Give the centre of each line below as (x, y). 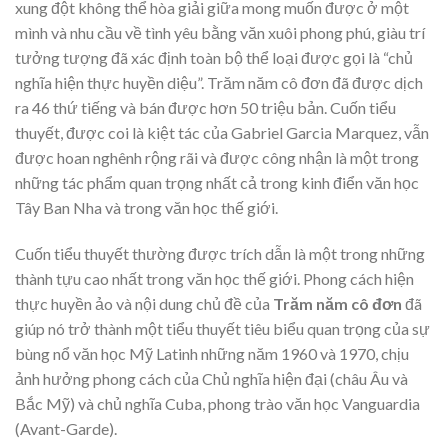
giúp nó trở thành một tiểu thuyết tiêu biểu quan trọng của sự (222, 328)
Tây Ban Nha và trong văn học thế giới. (146, 207)
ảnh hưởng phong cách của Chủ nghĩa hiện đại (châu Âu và (211, 378)
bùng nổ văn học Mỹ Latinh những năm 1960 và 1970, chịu (212, 353)
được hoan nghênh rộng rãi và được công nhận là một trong (217, 157)
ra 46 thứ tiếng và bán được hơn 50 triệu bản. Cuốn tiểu (205, 107)
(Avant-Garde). (66, 428)
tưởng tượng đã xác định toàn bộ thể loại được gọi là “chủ (214, 57)
